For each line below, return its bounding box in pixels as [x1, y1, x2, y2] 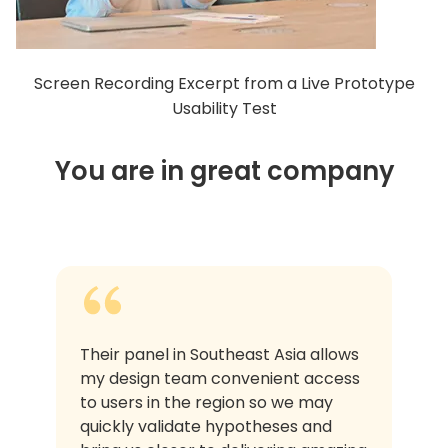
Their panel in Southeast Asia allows [80, 342, 359, 366]
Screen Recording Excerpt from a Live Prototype [33, 71, 415, 95]
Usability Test [171, 96, 277, 120]
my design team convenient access [80, 366, 360, 390]
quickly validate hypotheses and [80, 414, 332, 438]
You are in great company [54, 152, 394, 189]
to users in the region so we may [80, 390, 333, 414]
